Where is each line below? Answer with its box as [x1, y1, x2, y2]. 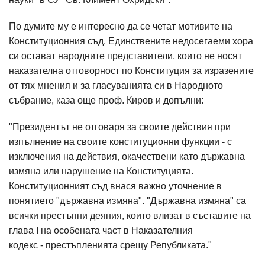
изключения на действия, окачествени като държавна [9, 151, 245, 161]
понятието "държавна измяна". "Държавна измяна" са [9, 196, 246, 206]
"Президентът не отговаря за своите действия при [9, 122, 231, 132]
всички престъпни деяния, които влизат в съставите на [9, 211, 251, 221]
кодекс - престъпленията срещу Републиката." [9, 240, 212, 250]
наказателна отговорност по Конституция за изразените [9, 66, 254, 76]
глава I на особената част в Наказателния [9, 225, 193, 235]
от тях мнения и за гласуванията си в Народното [9, 80, 223, 91]
